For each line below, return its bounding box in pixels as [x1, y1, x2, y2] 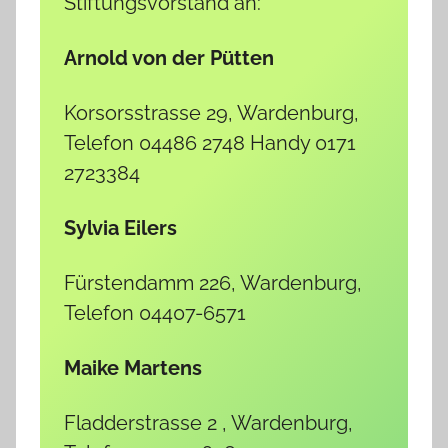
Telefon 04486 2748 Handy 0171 [64, 130, 356, 155]
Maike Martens [64, 355, 202, 380]
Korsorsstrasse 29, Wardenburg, [64, 100, 359, 125]
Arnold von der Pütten [64, 45, 274, 70]
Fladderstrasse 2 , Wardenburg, [64, 410, 353, 435]
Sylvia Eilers [64, 215, 177, 240]
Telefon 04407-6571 [64, 300, 246, 325]
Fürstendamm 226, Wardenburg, [64, 270, 362, 295]
